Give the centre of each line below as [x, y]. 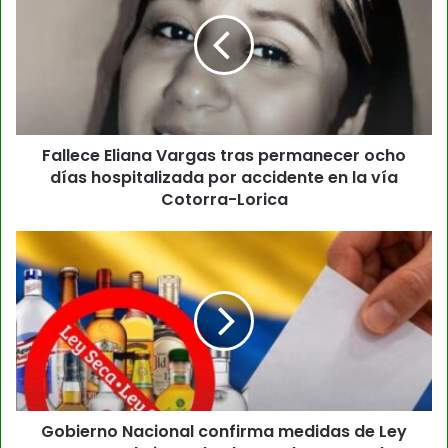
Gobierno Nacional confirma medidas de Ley [224, 431]
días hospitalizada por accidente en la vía [224, 177]
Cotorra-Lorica [224, 199]
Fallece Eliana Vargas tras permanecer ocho [224, 155]
